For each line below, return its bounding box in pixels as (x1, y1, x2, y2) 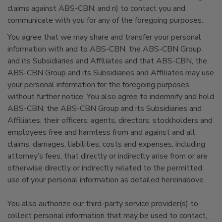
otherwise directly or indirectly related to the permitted (7, 163, 202, 173)
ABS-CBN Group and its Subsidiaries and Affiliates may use (7, 67, 214, 78)
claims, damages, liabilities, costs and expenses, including (7, 139, 205, 150)
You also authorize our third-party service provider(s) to (7, 198, 198, 209)
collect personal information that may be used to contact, (7, 210, 207, 221)
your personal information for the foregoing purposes (7, 79, 189, 90)
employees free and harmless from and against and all (7, 127, 195, 138)
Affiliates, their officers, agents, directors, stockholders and (7, 115, 213, 126)
